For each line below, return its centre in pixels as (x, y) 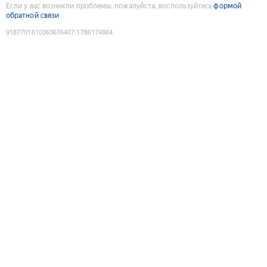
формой (227, 6)
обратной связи (33, 15)
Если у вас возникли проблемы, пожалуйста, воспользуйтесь (109, 6)
